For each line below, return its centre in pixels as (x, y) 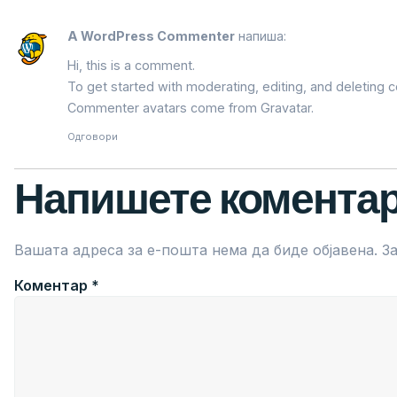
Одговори (93, 136)
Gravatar (286, 108)
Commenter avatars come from (164, 108)
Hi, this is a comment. (131, 66)
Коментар (53, 285)
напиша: (262, 36)
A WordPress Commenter (151, 36)
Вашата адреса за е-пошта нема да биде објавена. (196, 249)
